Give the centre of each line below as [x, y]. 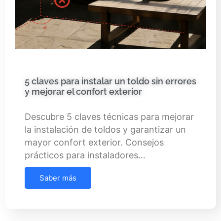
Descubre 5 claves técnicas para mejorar [109, 116]
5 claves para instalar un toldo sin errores [110, 81]
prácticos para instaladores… [85, 155]
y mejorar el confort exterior [83, 91]
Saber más [58, 178]
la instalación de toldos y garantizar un [105, 129]
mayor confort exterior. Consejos [94, 142]
